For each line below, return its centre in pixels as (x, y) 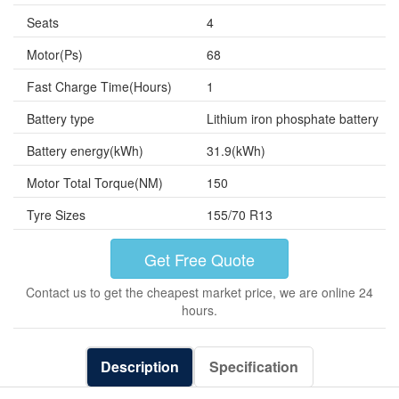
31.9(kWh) (236, 151)
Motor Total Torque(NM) (95, 183)
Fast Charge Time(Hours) (99, 86)
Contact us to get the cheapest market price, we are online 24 (199, 292)
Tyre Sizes (56, 215)
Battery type (61, 118)
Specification (254, 366)
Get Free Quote (199, 259)
